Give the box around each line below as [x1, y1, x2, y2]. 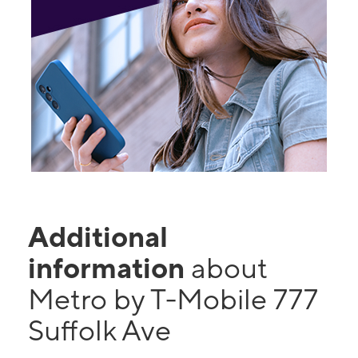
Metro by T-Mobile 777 [28, 282, 318, 316]
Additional [28, 220, 168, 253]
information [28, 251, 191, 284]
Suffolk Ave [28, 313, 171, 347]
